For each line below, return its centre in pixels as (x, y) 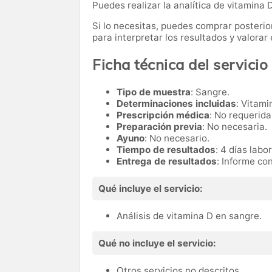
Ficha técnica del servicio (180, 64)
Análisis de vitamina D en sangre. (189, 216)
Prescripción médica (163, 115)
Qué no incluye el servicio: (157, 243)
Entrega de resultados (167, 161)
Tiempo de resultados (166, 149)
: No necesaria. (235, 126)
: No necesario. (177, 138)
